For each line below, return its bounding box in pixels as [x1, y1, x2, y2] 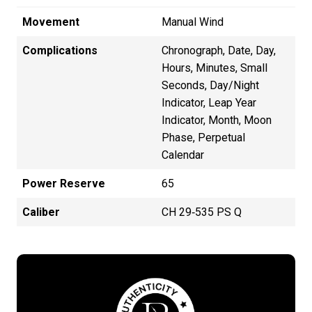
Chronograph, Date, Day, [162, 43, 276, 57]
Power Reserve [22, 176, 105, 190]
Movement [22, 15, 79, 29]
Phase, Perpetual [162, 130, 245, 144]
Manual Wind [162, 15, 224, 29]
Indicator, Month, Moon [162, 113, 272, 127]
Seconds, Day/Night [162, 78, 259, 92]
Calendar [162, 148, 204, 162]
